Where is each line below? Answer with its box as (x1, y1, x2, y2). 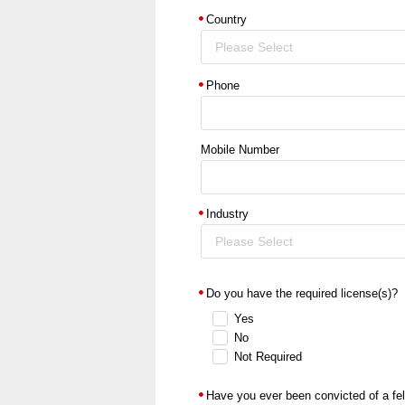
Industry (205, 207, 249, 221)
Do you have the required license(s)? (205, 287, 398, 301)
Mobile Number (201, 143, 279, 157)
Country (205, 13, 247, 27)
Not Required (234, 350, 303, 364)
